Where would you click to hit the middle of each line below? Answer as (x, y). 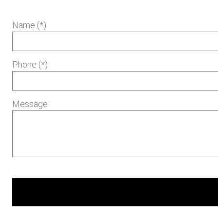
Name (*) (29, 25)
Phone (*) (30, 64)
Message (30, 104)
